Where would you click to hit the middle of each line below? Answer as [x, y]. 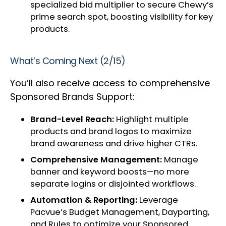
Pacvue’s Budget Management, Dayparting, [120, 212]
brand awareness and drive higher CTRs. [115, 144]
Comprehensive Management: [97, 160]
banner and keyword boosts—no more [110, 172]
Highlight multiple [152, 120]
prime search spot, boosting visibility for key [122, 17]
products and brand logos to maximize [111, 132]
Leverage [159, 200]
